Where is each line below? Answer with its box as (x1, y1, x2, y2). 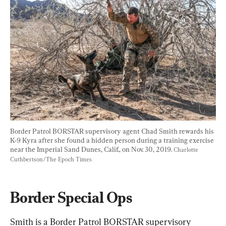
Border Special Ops (10, 188, 132, 206)
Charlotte (174, 146, 200, 153)
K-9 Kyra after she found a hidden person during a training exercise (10, 136, 215, 144)
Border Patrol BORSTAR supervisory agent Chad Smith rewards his (10, 127, 215, 135)
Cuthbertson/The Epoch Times (10, 155, 92, 163)
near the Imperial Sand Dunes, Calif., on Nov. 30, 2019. (10, 145, 174, 153)
